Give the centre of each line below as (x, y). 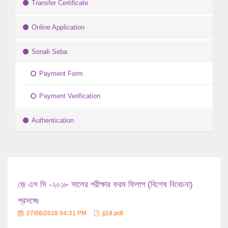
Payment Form (61, 74)
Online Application (58, 27)
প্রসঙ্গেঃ (28, 201)
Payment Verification (70, 96)
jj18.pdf (112, 213)
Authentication (53, 121)
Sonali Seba (49, 52)
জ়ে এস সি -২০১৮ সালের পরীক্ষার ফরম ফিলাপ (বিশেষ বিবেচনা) (105, 185)
